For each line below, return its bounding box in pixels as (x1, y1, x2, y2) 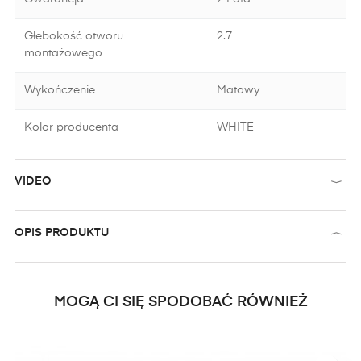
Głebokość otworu (24, 31, 123, 42)
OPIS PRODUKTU (15, 227, 109, 239)
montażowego (24, 48, 102, 59)
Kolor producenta (24, 122, 118, 133)
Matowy (217, 85, 259, 96)
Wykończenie (24, 85, 95, 96)
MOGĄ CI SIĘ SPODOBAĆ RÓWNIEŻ (53, 295, 308, 309)
